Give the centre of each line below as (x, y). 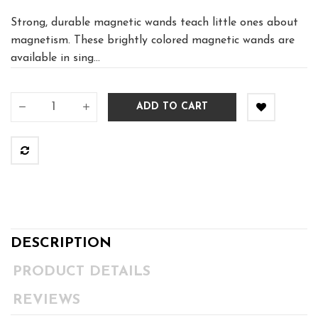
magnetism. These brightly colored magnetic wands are (153, 40)
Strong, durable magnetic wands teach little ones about (154, 22)
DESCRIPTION (61, 243)
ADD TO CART (172, 107)
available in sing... (55, 58)
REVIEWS (47, 300)
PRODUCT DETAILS (82, 272)
